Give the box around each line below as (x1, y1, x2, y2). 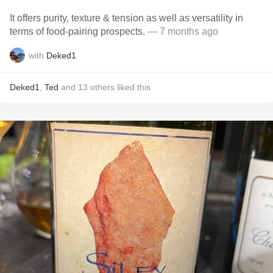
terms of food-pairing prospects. (10, 26, 145, 37)
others (90, 82, 115, 92)
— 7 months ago (145, 26, 218, 37)
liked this (115, 82, 151, 92)
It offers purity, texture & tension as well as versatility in (10, 13, 243, 23)
